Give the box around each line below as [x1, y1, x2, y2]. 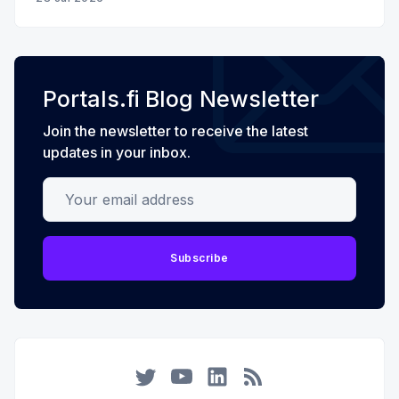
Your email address [43, 179, 172, 198]
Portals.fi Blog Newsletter [43, 85, 319, 113]
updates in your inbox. [43, 143, 191, 162]
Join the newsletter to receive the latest [43, 122, 308, 141]
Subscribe [170, 251, 229, 265]
